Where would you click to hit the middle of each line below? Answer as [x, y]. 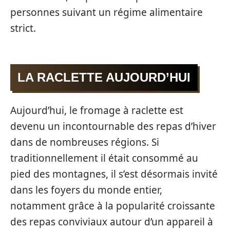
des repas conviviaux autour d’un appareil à [112, 222]
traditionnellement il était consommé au [104, 158]
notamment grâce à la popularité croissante [113, 206]
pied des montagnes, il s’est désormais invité [114, 174]
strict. [23, 28]
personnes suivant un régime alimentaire [107, 12]
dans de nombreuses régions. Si [85, 142]
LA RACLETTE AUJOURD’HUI [104, 78]
